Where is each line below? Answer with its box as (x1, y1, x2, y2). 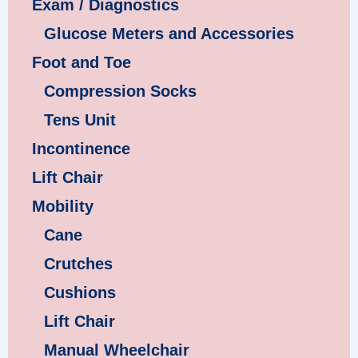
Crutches (44, 254, 113, 272)
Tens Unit (44, 110, 116, 129)
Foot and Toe (32, 53, 131, 71)
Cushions (44, 283, 116, 301)
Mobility (32, 197, 93, 215)
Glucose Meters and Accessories (44, 24, 294, 42)
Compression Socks (44, 82, 197, 100)
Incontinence (32, 139, 130, 157)
